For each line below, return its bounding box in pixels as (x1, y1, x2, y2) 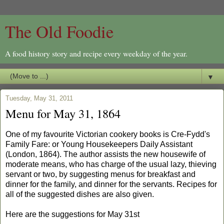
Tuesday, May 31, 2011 (5, 94, 73, 102)
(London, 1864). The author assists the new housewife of (5, 149, 205, 158)
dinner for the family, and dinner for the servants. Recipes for (5, 179, 217, 188)
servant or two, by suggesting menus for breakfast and (5, 169, 195, 178)
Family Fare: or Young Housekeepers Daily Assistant (5, 139, 192, 148)
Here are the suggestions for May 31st (5, 209, 139, 218)
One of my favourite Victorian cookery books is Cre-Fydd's (5, 129, 210, 138)
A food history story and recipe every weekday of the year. (5, 48, 187, 58)
